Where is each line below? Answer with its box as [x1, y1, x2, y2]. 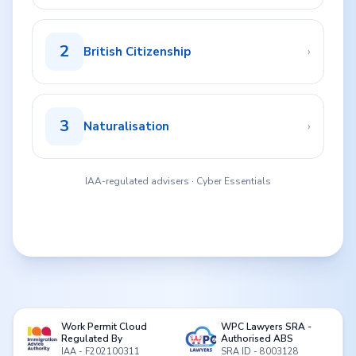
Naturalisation [83, 118, 169, 134]
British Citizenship [83, 44, 191, 60]
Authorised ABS [221, 332, 293, 345]
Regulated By [61, 332, 122, 345]
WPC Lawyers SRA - [221, 320, 311, 333]
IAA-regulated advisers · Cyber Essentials [85, 175, 271, 188]
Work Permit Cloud [61, 320, 147, 333]
